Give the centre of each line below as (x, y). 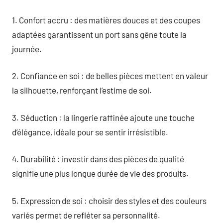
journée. (27, 49)
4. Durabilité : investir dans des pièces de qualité (98, 159)
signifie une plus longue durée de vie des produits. (100, 173)
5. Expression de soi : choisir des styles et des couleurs (109, 200)
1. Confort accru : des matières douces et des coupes (106, 20)
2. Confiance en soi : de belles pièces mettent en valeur (110, 76)
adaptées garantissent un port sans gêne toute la (99, 34)
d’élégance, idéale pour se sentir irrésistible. (90, 132)
